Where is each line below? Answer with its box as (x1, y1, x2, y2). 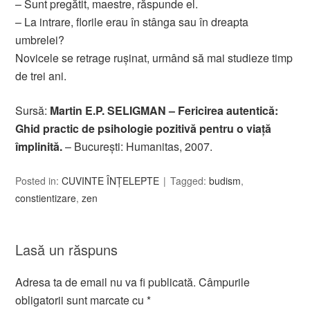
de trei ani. (15, 68, 67, 84)
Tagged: (170, 174, 210, 188)
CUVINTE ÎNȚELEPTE (62, 174, 160, 188)
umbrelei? (15, 32, 65, 48)
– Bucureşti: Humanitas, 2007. (65, 138, 213, 154)
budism (209, 174, 241, 188)
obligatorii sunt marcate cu (15, 292, 147, 308)
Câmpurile (196, 274, 250, 290)
